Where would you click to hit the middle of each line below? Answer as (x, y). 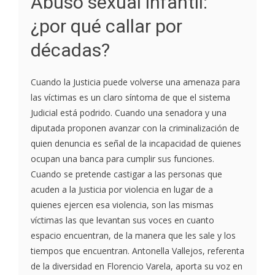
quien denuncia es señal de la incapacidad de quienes (136, 144)
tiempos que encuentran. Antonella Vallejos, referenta (137, 251)
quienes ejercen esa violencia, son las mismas (122, 205)
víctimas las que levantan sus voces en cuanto (122, 220)
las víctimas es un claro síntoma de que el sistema (130, 98)
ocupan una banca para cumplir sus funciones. (122, 159)
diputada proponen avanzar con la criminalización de (135, 128)
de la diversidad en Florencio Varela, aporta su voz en (137, 266)
